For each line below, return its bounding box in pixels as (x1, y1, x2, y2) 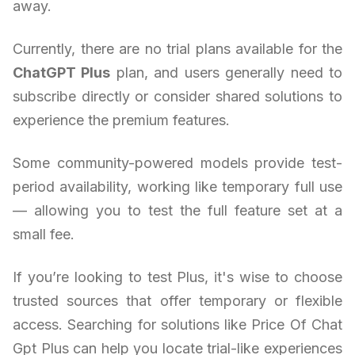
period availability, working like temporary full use (13, 177, 342, 195)
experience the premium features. (13, 111, 230, 128)
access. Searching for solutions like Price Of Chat (13, 315, 342, 333)
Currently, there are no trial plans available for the (13, 40, 342, 57)
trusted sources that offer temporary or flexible (13, 292, 342, 309)
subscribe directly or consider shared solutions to (13, 87, 342, 105)
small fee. (13, 225, 74, 242)
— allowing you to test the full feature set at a (13, 201, 342, 219)
